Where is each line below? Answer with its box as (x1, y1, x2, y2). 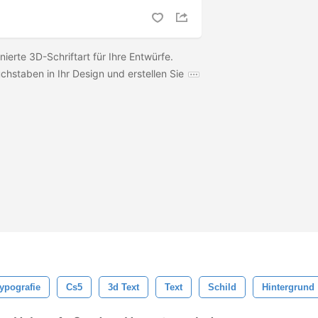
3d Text (108, 282, 139, 292)
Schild (208, 282, 236, 292)
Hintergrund (262, 282, 314, 292)
